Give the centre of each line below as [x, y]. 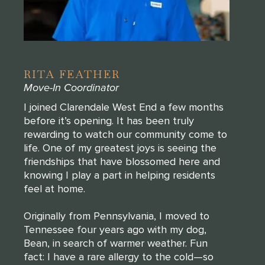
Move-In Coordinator [71, 87]
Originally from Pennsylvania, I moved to [117, 216]
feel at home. [54, 188]
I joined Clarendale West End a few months [124, 107]
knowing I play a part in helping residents [119, 175]
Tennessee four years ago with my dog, [115, 229]
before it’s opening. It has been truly [109, 120]
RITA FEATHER [72, 74]
